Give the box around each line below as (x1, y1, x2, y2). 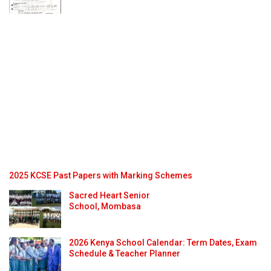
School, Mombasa (69, 201, 141, 211)
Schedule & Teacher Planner (69, 249, 180, 259)
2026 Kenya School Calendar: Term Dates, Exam (69, 238, 257, 248)
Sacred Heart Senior (69, 190, 150, 200)
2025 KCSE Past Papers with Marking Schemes (9, 170, 192, 180)
